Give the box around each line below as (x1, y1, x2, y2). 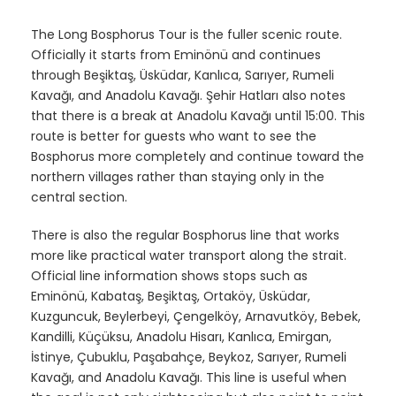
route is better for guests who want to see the (31, 126, 316, 145)
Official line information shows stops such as (31, 266, 308, 285)
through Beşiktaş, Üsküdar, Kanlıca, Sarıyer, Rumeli (31, 65, 334, 84)
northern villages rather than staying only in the (31, 167, 324, 186)
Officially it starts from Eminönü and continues (31, 45, 321, 64)
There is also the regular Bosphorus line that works (31, 225, 339, 244)
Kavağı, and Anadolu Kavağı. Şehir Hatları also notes (31, 86, 346, 104)
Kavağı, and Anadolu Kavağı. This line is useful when (31, 368, 346, 386)
